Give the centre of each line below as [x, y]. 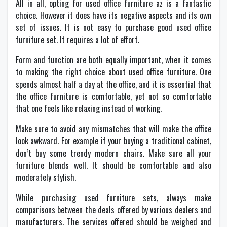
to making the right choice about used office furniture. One [113, 72]
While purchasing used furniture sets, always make [113, 198]
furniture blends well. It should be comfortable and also [113, 165]
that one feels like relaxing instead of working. [89, 108]
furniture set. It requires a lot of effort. [78, 40]
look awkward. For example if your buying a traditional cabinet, [113, 141]
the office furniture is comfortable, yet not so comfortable [113, 96]
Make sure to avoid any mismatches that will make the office [113, 129]
